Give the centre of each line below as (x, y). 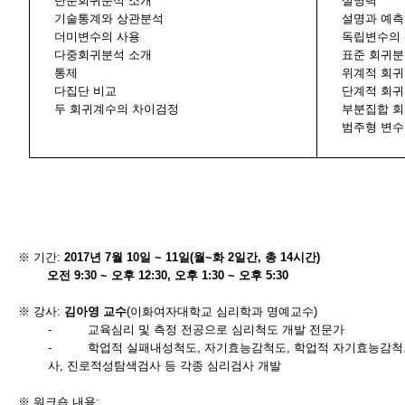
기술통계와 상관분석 (108, 19)
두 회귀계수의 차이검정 (116, 109)
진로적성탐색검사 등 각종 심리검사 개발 (174, 366)
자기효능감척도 (246, 348)
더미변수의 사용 (97, 37)
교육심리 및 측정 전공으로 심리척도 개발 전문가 (217, 330)
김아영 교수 (95, 311)
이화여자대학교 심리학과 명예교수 (222, 311)
